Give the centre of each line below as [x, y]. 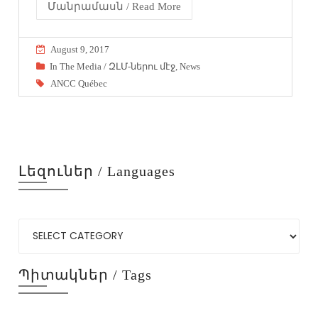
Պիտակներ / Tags [86, 274]
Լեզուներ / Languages [97, 171]
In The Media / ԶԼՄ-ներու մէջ [113, 66]
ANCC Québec [79, 83]
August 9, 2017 [80, 49]
